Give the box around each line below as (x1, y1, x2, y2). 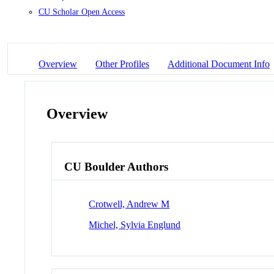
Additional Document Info (168, 59, 270, 70)
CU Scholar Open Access (39, 7, 125, 17)
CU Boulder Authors (64, 160, 169, 173)
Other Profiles (95, 59, 149, 70)
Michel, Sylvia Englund (89, 219, 181, 230)
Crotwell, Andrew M (89, 198, 170, 209)
